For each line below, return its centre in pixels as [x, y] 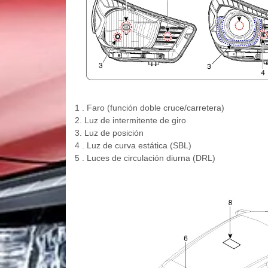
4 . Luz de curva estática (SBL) [133, 146]
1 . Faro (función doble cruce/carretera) [149, 108]
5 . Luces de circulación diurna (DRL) [145, 158]
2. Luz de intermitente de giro [130, 121]
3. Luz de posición [109, 133]
